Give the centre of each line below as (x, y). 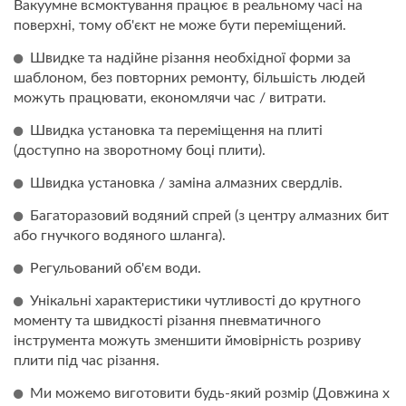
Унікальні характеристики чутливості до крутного (195, 300)
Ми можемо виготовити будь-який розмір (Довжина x (210, 393)
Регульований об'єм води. (116, 268)
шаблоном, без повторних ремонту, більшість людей (189, 77)
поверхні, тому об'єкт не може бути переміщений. (180, 25)
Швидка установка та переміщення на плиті (176, 130)
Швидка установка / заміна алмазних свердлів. (186, 183)
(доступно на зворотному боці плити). (140, 150)
